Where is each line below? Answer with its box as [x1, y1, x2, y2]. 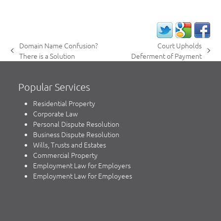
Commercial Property [33, 149, 98, 160]
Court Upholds [157, 40, 202, 50]
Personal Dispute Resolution [33, 118, 120, 129]
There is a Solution [19, 50, 75, 61]
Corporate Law [33, 108, 78, 118]
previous [10, 50, 37, 60]
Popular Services [18, 80, 91, 93]
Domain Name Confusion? [19, 40, 98, 50]
